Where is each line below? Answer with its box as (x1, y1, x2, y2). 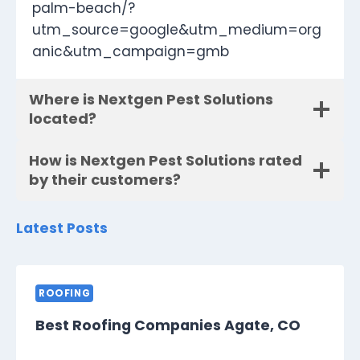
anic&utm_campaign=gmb (32, 42, 229, 62)
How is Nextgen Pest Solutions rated (29, 150, 302, 171)
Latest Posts (16, 219, 108, 239)
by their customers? (29, 170, 181, 190)
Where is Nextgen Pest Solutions (29, 89, 273, 110)
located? (29, 108, 96, 129)
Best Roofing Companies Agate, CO (35, 316, 301, 336)
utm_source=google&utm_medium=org (32, 20, 321, 40)
